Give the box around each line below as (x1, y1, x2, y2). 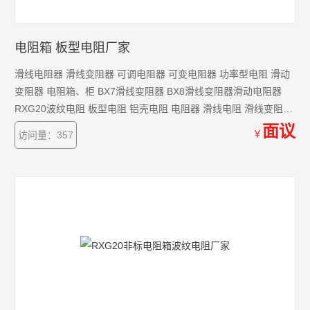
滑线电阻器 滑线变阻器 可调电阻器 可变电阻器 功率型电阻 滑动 (15, 69, 291, 80)
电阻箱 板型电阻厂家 (15, 41, 131, 55)
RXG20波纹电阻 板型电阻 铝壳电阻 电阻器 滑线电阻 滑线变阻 (15, 103, 284, 114)
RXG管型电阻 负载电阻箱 (15, 120, 126, 131)
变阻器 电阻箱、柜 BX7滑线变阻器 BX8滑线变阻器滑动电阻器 (15, 86, 282, 97)
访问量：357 (18, 129, 74, 140)
